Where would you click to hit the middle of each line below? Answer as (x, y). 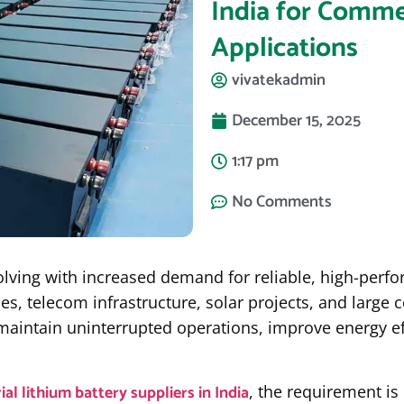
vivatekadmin (279, 80)
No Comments (282, 202)
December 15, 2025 (296, 121)
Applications (285, 48)
